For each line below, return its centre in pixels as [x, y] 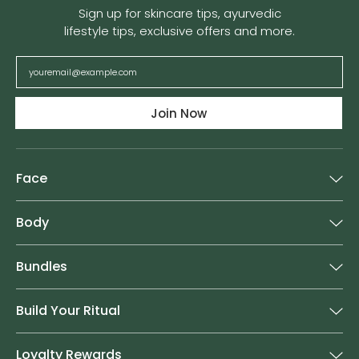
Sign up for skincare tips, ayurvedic [179, 14]
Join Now [179, 113]
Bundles [42, 267]
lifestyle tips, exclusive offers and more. [179, 31]
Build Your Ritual [68, 311]
